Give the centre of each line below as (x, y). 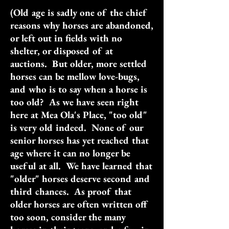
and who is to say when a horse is (79, 89)
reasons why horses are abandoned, (82, 25)
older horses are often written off (79, 204)
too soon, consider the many (68, 217)
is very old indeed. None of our (77, 128)
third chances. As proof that (71, 191)
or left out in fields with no (66, 38)
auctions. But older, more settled (79, 64)
